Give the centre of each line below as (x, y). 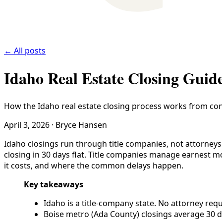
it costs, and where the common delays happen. (94, 165)
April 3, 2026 (27, 125)
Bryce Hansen (81, 125)
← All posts (25, 50)
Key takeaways (54, 184)
